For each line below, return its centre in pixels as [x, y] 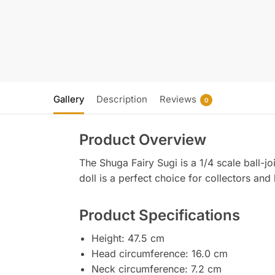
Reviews [178, 99]
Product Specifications [159, 215]
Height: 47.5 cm [128, 238]
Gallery [69, 99]
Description [122, 99]
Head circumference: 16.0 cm [159, 253]
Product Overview [142, 139]
